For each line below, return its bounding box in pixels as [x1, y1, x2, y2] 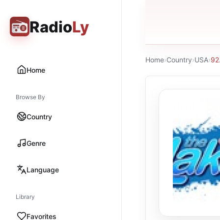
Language [27, 165, 59, 174]
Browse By [16, 93, 45, 101]
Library [16, 193, 35, 200]
